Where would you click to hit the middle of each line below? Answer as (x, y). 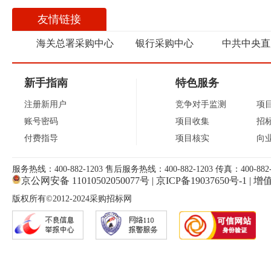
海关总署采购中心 (75, 43)
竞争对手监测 (201, 104)
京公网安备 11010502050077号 (85, 180)
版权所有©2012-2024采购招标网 (72, 198)
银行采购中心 (165, 43)
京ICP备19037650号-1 (201, 180)
